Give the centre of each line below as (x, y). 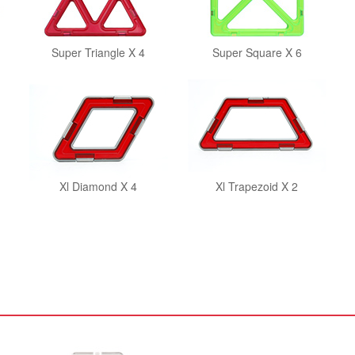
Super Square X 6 (257, 52)
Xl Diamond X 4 (98, 186)
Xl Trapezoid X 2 (257, 186)
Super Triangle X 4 (98, 52)
